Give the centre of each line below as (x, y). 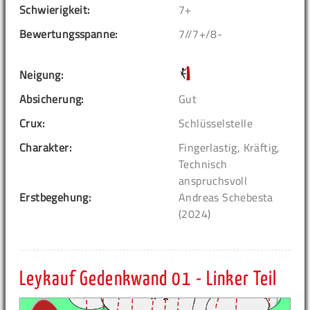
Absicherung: (52, 99)
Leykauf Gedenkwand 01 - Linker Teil (148, 280)
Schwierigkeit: (55, 10)
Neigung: (42, 75)
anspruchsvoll (213, 181)
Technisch (203, 164)
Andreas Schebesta (226, 198)
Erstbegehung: (55, 198)
